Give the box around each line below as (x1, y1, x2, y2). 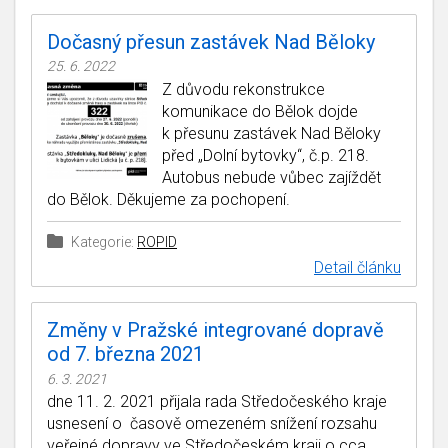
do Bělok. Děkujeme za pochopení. (47, 189, 290, 209)
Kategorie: (68, 233, 137, 250)
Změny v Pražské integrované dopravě (47, 318, 384, 343)
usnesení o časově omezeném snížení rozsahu (47, 414, 377, 434)
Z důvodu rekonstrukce (162, 79, 325, 99)
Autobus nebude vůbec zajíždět (162, 167, 381, 187)
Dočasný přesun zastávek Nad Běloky (47, 29, 375, 54)
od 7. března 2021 (47, 342, 204, 367)
